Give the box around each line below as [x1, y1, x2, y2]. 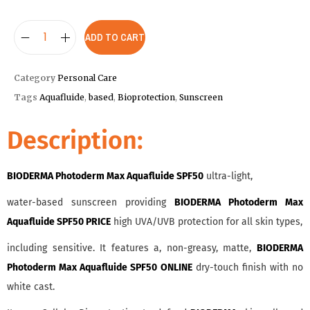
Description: [7, 125, 143, 156]
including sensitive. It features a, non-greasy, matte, [7, 242, 257, 254]
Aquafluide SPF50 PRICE [7, 216, 111, 228]
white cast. [7, 281, 55, 293]
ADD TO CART [85, 31, 145, 44]
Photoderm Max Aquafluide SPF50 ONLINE [7, 262, 192, 273]
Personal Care [57, 73, 117, 83]
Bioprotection [118, 92, 175, 102]
